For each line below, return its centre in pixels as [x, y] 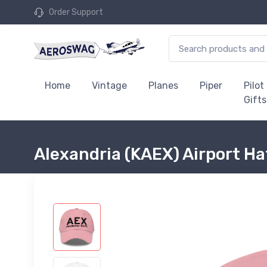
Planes [163, 86]
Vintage [109, 86]
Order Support [76, 12]
